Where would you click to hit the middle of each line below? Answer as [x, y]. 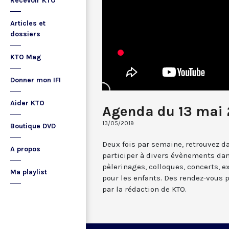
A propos [25, 149]
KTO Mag [26, 57]
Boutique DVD [33, 126]
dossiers [25, 34]
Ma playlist [29, 172]
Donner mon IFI [36, 80]
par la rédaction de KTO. [144, 189]
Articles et [28, 23]
